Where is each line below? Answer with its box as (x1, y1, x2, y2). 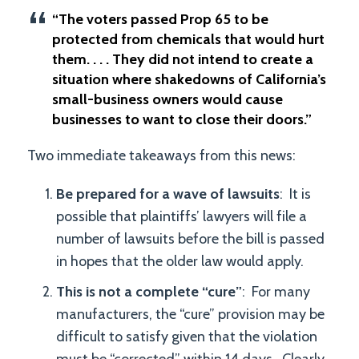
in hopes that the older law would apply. (56, 252, 304, 270)
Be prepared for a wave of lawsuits (56, 185, 280, 203)
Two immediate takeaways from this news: (24, 147, 296, 164)
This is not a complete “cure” (56, 283, 242, 301)
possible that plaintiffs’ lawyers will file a (56, 208, 307, 225)
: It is (280, 185, 311, 203)
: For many (242, 283, 310, 301)
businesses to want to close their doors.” (52, 111, 312, 128)
